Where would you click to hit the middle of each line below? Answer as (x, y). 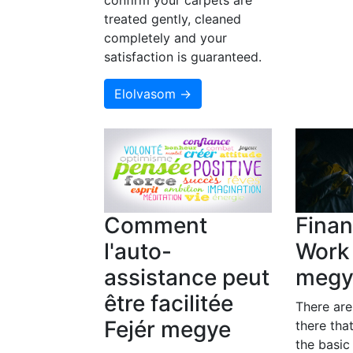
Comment (156, 225)
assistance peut (187, 277)
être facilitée (169, 303)
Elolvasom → (153, 94)
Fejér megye (167, 329)
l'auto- (138, 251)
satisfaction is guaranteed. (183, 57)
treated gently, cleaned (173, 19)
